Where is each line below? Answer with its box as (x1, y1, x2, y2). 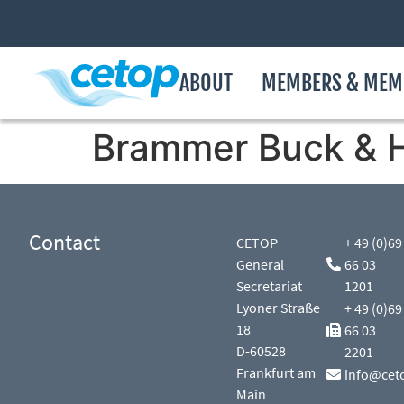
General (236, 255, 285, 273)
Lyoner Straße (236, 298, 321, 317)
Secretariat (236, 277, 303, 295)
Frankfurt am (236, 363, 317, 381)
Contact (29, 228, 100, 256)
